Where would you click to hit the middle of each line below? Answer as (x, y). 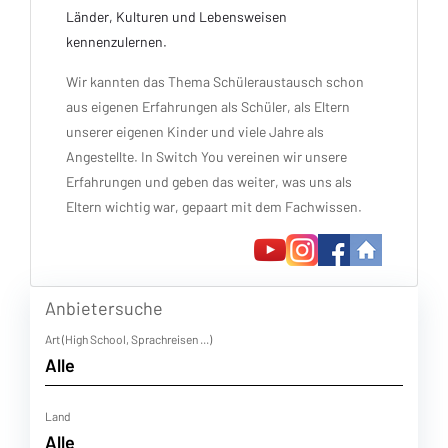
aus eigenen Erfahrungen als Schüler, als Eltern (208, 106)
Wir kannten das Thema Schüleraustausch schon (215, 81)
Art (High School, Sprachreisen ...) (128, 339)
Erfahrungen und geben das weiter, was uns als (209, 181)
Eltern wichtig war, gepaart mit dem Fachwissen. (214, 206)
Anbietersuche (104, 308)
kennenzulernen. (116, 41)
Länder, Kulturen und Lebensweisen (176, 16)
